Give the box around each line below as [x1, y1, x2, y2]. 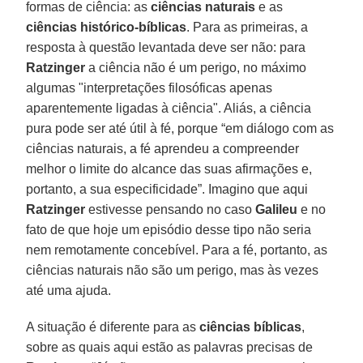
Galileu [255, 202, 298, 216]
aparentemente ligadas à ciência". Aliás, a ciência [26, 100, 312, 115]
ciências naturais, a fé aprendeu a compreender [26, 141, 300, 156]
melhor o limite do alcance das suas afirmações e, [26, 161, 313, 176]
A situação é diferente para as [26, 319, 200, 334]
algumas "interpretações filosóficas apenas [26, 80, 273, 95]
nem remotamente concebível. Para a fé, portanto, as [26, 242, 328, 257]
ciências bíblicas [199, 319, 302, 334]
